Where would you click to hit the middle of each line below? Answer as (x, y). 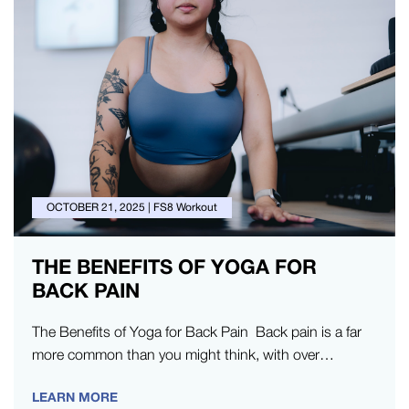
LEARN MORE (75, 396)
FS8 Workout (185, 207)
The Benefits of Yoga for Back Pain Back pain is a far (197, 331)
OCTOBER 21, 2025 (96, 207)
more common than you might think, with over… (183, 354)
